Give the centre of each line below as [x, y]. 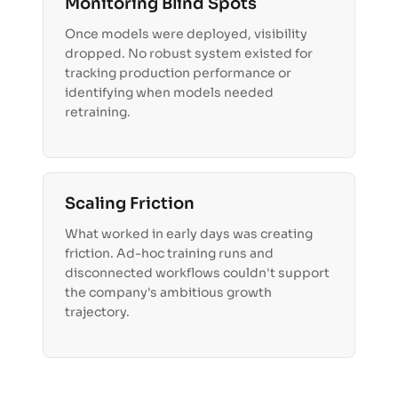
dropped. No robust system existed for [189, 54]
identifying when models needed [169, 93]
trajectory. [97, 312]
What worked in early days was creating [189, 234]
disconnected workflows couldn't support [197, 273]
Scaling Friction [130, 204]
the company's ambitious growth [168, 293]
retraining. [98, 112]
